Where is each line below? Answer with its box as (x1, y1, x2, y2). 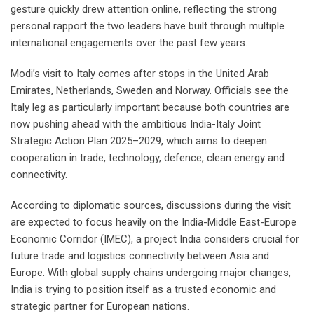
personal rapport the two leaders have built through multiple (11, 20, 285, 33)
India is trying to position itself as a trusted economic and (11, 283, 276, 296)
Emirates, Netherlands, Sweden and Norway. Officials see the (11, 84, 289, 97)
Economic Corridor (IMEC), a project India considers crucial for (11, 233, 299, 246)
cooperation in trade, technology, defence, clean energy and (11, 151, 285, 165)
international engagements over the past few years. (11, 36, 247, 50)
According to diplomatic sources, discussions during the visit (11, 199, 291, 212)
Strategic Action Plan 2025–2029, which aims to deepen (11, 135, 267, 148)
